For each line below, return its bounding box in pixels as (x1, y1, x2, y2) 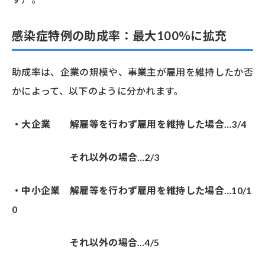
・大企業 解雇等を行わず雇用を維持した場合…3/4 (12, 118, 247, 130)
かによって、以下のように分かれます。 (12, 85, 183, 97)
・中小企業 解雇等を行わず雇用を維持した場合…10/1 (12, 185, 252, 196)
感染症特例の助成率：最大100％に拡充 (12, 28, 227, 43)
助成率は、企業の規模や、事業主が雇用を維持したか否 (12, 66, 254, 78)
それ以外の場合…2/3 (12, 151, 160, 163)
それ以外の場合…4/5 (12, 237, 160, 248)
